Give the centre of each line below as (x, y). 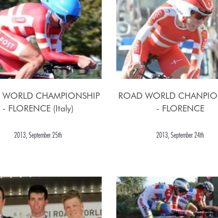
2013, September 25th (38, 135)
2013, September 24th (180, 135)
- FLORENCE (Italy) (38, 109)
